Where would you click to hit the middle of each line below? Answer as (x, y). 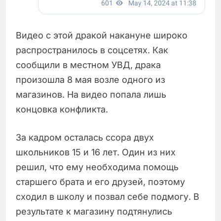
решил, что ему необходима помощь (97, 167)
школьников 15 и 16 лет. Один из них (96, 152)
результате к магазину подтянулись (94, 212)
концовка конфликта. (62, 110)
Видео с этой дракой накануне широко (102, 36)
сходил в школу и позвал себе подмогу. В (108, 197)
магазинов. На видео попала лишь (91, 95)
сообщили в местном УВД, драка (88, 65)
